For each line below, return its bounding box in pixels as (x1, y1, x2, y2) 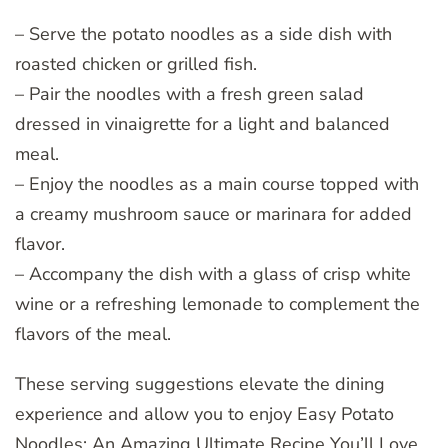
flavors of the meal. (15, 321, 171, 346)
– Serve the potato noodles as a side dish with (15, 21, 392, 46)
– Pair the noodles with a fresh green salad (15, 81, 364, 106)
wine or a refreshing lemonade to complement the (15, 291, 420, 316)
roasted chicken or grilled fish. (15, 51, 257, 76)
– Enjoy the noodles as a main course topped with (15, 171, 419, 196)
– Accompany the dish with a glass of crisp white (15, 261, 411, 286)
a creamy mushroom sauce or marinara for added (15, 201, 412, 226)
